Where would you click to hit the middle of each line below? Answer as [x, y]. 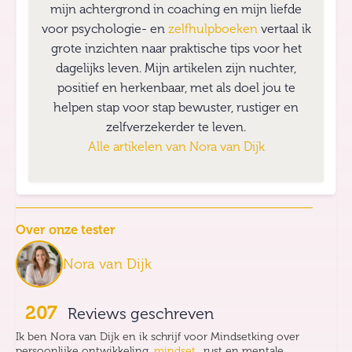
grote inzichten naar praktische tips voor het [176, 49]
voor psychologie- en [104, 29]
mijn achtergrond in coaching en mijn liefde [176, 10]
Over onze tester [66, 231]
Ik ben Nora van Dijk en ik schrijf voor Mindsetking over [158, 337]
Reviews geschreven [139, 314]
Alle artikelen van [138, 147]
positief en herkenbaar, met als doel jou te [176, 88]
